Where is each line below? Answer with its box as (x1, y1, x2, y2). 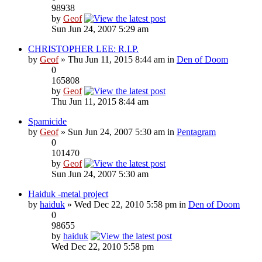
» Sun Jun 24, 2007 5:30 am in (58, 126, 177, 137)
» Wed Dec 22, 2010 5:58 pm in (65, 199, 188, 209)
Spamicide (28, 116, 67, 126)
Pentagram (177, 126, 216, 137)
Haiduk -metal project (28, 188, 108, 199)
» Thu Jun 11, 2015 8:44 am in (58, 54, 177, 64)
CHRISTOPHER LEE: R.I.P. (28, 43, 139, 54)
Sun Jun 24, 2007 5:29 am (51, 23, 149, 34)
